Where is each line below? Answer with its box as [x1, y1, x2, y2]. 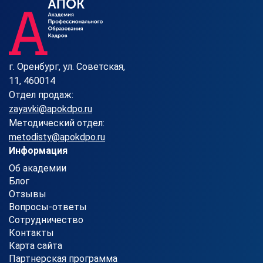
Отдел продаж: [9, 89, 73, 100]
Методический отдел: [9, 117, 104, 129]
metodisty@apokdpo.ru [9, 131, 105, 143]
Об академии [9, 162, 66, 174]
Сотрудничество [9, 214, 83, 225]
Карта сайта [9, 240, 62, 251]
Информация [9, 144, 68, 156]
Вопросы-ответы [9, 201, 87, 213]
